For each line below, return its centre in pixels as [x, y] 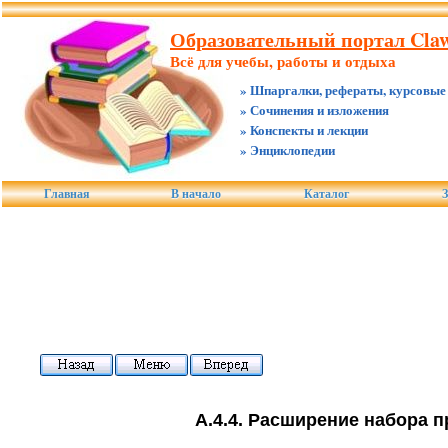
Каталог [326, 194]
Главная [66, 194]
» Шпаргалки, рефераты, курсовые [343, 89]
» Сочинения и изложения [314, 109]
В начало [196, 194]
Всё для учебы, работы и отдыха [283, 61]
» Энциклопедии [287, 149]
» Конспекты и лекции [304, 129]
